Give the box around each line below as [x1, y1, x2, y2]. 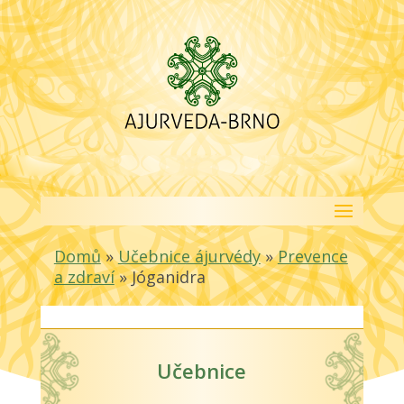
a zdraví [53, 266, 115, 288]
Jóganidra [131, 266, 206, 288]
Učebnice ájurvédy [117, 245, 261, 267]
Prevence [277, 245, 348, 267]
